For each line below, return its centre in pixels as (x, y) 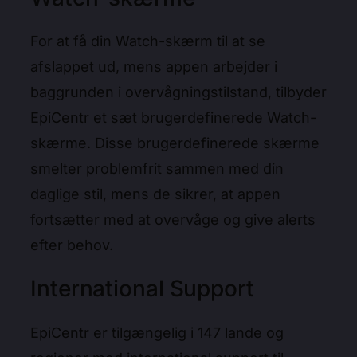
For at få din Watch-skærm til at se (148, 41)
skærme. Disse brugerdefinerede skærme (175, 143)
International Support (145, 289)
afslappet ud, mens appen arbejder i (154, 67)
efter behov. (74, 245)
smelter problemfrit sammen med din (157, 169)
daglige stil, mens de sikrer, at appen (155, 194)
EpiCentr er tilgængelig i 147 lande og (157, 332)
